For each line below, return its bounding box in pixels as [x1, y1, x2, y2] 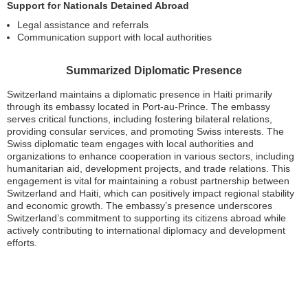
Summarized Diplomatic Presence [66, 64, 242, 76]
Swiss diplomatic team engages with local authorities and [7, 137, 254, 149]
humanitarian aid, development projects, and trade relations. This [7, 162, 290, 174]
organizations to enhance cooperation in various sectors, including [7, 150, 294, 162]
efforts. [7, 236, 37, 248]
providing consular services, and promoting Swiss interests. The [7, 125, 284, 137]
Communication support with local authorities [17, 31, 212, 43]
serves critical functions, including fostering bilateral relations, [7, 113, 272, 124]
